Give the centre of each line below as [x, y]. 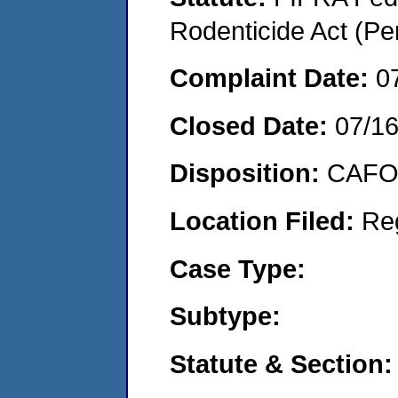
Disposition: [248, 173]
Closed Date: [252, 125]
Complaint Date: [273, 78]
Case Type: [238, 268]
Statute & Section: [281, 363]
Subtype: [225, 316]
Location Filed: [266, 220]
